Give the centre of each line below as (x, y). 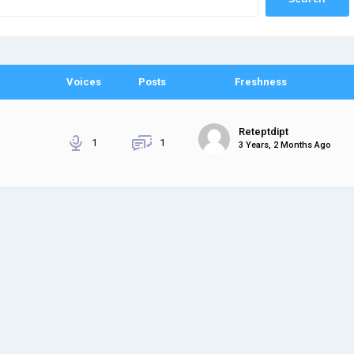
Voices (84, 81)
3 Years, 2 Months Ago (285, 145)
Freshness (261, 81)
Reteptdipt (264, 132)
